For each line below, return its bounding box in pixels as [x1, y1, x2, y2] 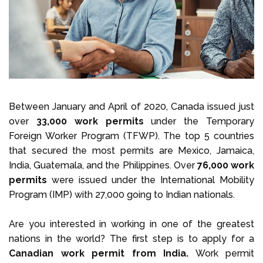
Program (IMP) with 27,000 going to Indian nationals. [9, 189, 242, 201]
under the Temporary [143, 116, 255, 127]
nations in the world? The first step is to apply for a [9, 233, 254, 245]
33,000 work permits [36, 116, 144, 127]
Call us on [40, 54, 83, 63]
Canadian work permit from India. [9, 248, 188, 259]
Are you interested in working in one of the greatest [9, 218, 254, 230]
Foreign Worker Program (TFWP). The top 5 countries [9, 130, 254, 142]
